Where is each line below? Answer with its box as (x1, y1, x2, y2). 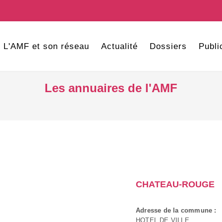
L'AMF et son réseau (3, 42, 89, 51)
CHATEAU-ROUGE (136, 179, 215, 189)
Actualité (101, 42, 138, 51)
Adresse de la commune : (136, 207, 217, 214)
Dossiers (149, 42, 187, 51)
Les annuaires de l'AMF (45, 81, 177, 95)
